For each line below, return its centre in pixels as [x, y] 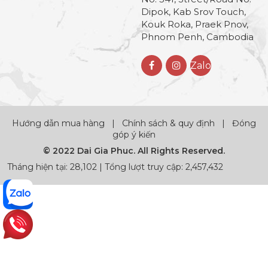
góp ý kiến [134, 135]
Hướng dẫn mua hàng [60, 124]
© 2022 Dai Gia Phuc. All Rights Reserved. [134, 151]
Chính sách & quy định [168, 124]
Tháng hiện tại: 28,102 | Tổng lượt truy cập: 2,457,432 [115, 167]
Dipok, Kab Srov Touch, [194, 12]
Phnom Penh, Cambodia [197, 37]
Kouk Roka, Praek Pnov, [195, 25]
